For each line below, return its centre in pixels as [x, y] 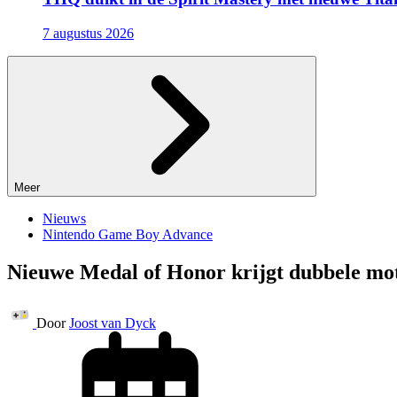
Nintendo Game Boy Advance [128, 235]
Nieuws [64, 219]
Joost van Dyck [113, 323]
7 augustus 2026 [88, 34]
